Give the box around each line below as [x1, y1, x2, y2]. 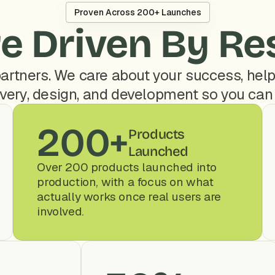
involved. [37, 204, 84, 219]
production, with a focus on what [37, 174, 214, 190]
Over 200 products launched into [37, 160, 217, 175]
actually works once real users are [37, 189, 221, 204]
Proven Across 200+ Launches [74, 7, 201, 18]
